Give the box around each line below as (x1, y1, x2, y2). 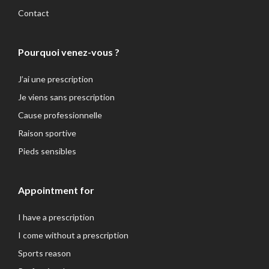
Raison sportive (18, 127, 76, 138)
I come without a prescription (18, 229, 128, 240)
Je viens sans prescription (18, 91, 115, 102)
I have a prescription (18, 211, 94, 222)
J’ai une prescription (18, 73, 93, 84)
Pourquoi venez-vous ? (18, 46, 119, 58)
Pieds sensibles (18, 145, 76, 156)
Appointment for (18, 184, 94, 196)
